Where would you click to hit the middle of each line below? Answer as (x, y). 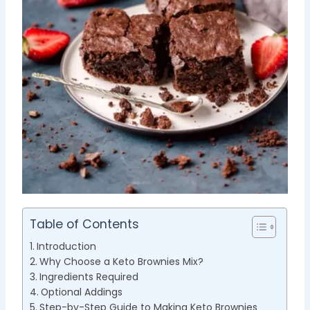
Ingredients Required (89, 276)
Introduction (67, 246)
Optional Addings (82, 292)
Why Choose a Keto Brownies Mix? (122, 261)
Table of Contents (85, 224)
